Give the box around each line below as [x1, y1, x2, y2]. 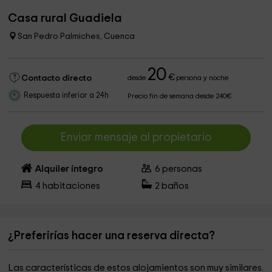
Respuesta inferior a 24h [24, 92, 109, 100]
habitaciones [40, 182, 100, 191]
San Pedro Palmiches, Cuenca [18, 32, 135, 41]
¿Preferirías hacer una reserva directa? [8, 230, 216, 242]
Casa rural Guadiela [8, 12, 123, 24]
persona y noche [174, 75, 229, 81]
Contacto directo [21, 74, 92, 83]
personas [160, 165, 203, 174]
